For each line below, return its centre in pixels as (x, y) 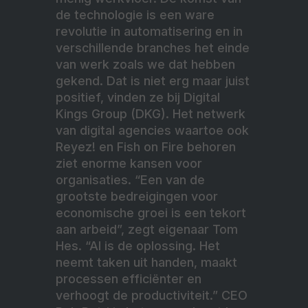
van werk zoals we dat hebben (145, 64)
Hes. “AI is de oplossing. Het (138, 245)
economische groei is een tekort (151, 212)
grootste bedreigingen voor (137, 196)
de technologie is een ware (135, 14)
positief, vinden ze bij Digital (138, 97)
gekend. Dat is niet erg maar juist (153, 80)
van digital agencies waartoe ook (152, 130)
